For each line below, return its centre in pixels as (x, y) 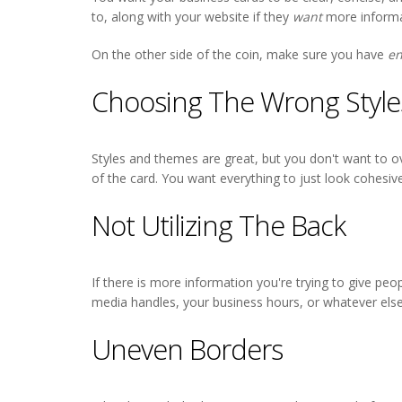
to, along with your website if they (192, 16)
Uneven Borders (187, 349)
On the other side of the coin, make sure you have (240, 54)
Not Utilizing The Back (218, 225)
